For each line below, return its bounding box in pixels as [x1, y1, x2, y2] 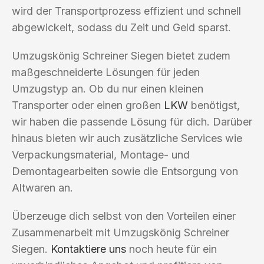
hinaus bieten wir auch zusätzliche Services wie [12, 131, 242, 144]
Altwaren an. [12, 181, 73, 194]
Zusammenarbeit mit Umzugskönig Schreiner [12, 226, 229, 239]
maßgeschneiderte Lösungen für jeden [12, 65, 200, 78]
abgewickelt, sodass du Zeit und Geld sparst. [12, 21, 231, 34]
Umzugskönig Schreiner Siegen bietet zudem [12, 49, 230, 62]
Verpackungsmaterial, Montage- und [12, 148, 190, 161]
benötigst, [188, 98, 240, 111]
